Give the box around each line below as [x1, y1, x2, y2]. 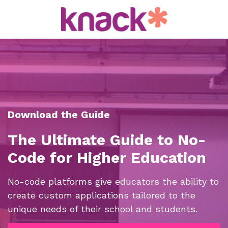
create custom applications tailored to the [8, 190, 195, 201]
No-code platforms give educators [8, 176, 159, 187]
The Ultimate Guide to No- [8, 130, 206, 149]
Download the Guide [8, 108, 110, 121]
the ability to [159, 176, 219, 187]
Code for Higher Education [8, 148, 206, 166]
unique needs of [8, 204, 81, 215]
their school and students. [81, 204, 197, 215]
